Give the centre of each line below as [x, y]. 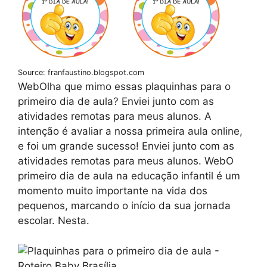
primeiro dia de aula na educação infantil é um [129, 176]
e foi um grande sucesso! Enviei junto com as [126, 146]
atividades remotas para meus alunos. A [115, 117]
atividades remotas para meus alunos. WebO [126, 161]
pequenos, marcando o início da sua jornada [124, 206]
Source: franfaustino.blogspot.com [81, 73]
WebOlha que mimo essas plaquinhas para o [124, 87]
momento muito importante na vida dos [113, 191]
